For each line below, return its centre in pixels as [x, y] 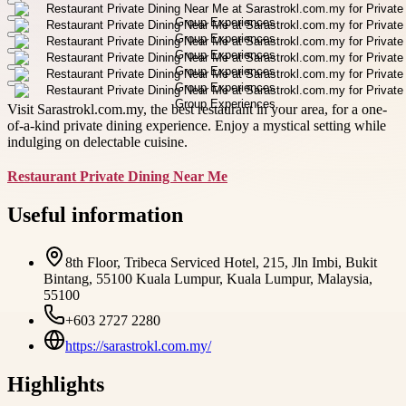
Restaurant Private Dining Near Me [117, 176]
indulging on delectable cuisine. [97, 141]
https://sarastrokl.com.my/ [138, 345]
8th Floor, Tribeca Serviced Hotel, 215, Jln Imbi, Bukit [221, 262]
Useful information [95, 214]
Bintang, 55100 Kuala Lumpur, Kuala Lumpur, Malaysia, [208, 278]
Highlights [56, 384]
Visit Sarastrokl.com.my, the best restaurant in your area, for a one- [197, 109]
